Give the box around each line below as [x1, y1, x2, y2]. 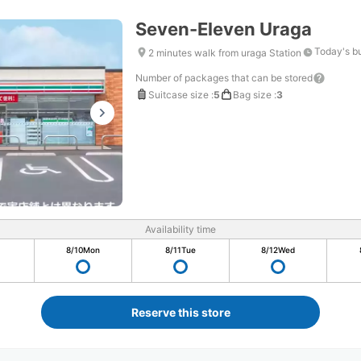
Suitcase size [148, 88, 209, 101]
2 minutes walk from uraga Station [148, 46, 301, 59]
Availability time [145, 223, 216, 235]
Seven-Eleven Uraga [135, 19, 312, 39]
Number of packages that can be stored [135, 72, 313, 84]
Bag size [233, 88, 272, 101]
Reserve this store [131, 305, 230, 319]
